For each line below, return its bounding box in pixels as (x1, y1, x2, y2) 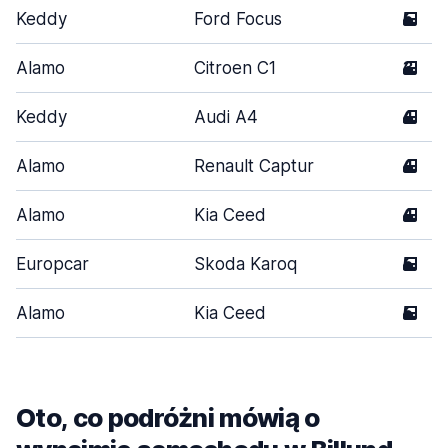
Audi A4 (194, 107, 258, 127)
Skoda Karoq (194, 254, 297, 274)
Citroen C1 (194, 58, 276, 78)
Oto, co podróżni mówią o (16, 402, 320, 433)
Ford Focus (194, 9, 282, 29)
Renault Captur (194, 156, 314, 176)
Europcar (16, 254, 89, 274)
